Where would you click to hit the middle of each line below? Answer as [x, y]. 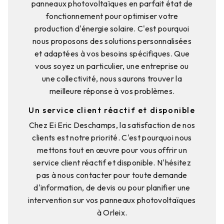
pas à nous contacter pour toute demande [112, 175]
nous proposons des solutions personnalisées [112, 41]
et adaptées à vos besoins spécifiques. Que [112, 53]
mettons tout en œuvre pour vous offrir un [112, 150]
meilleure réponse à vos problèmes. [112, 91]
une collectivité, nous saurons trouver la [112, 78]
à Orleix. [112, 212]
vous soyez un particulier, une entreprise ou [112, 66]
